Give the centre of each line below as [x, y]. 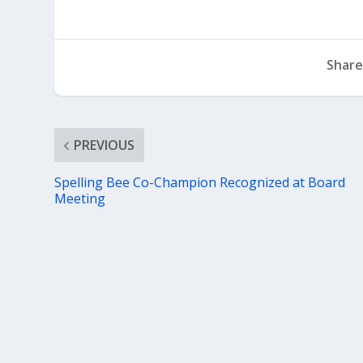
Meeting [80, 199]
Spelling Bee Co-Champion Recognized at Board [200, 182]
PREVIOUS [105, 145]
